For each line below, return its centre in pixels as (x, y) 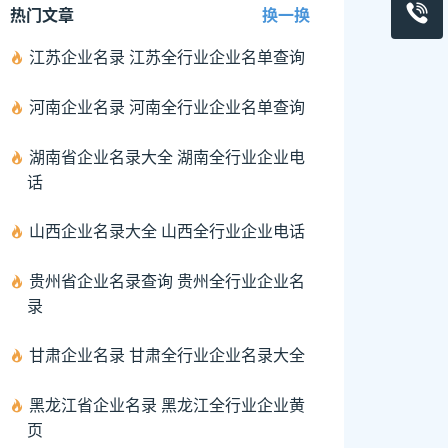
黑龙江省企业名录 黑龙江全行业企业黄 (167, 404)
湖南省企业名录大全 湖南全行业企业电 (167, 156)
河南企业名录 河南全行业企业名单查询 (167, 106)
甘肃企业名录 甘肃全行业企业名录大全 (167, 354)
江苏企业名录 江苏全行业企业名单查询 (167, 56)
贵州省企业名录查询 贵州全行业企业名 (167, 280)
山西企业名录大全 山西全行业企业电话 (167, 230)
